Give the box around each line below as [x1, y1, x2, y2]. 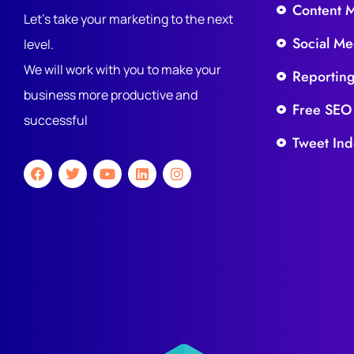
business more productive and [24, 86, 198, 104]
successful [24, 111, 88, 129]
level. [24, 36, 54, 53]
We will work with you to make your [24, 61, 221, 78]
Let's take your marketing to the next [24, 10, 233, 28]
